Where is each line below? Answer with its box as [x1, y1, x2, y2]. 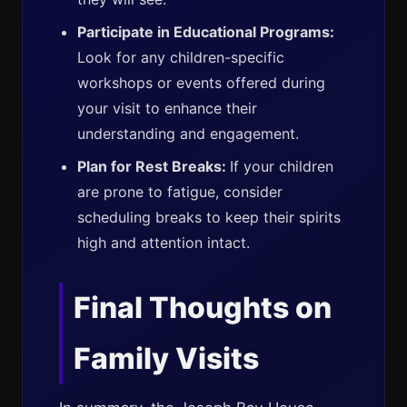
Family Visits [74, 341, 259, 376]
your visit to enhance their [77, 99, 257, 117]
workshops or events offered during [77, 74, 325, 92]
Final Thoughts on [74, 290, 332, 325]
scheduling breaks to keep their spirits [77, 208, 341, 226]
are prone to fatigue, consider [77, 183, 283, 201]
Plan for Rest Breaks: [77, 157, 230, 175]
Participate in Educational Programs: [77, 23, 334, 41]
